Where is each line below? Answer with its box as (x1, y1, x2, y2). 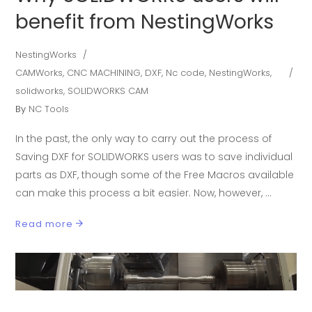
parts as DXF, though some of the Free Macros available (15, 168, 295, 182)
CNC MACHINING (67, 66, 141, 80)
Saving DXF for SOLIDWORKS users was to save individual (15, 150, 293, 164)
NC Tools (29, 102, 70, 116)
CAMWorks (15, 66, 63, 80)
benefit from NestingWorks (15, 8, 274, 36)
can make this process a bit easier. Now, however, (15, 186, 266, 201)
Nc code (166, 66, 205, 80)
